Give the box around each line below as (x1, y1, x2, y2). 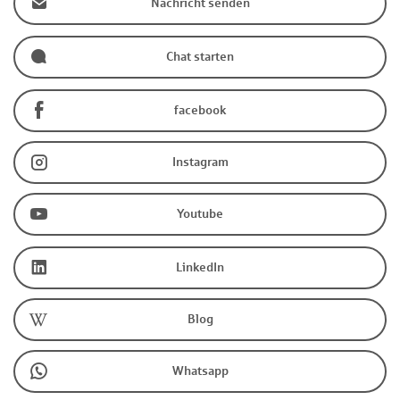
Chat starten (166, 50, 234, 64)
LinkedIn (176, 261, 224, 275)
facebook (174, 104, 226, 118)
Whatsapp (171, 364, 229, 379)
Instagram (171, 155, 229, 170)
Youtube (177, 207, 223, 221)
